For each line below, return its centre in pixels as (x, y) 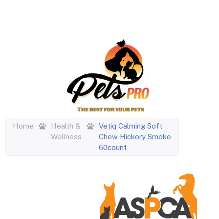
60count (113, 148)
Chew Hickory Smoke (135, 137)
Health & (66, 126)
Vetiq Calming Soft (131, 126)
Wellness (66, 137)
